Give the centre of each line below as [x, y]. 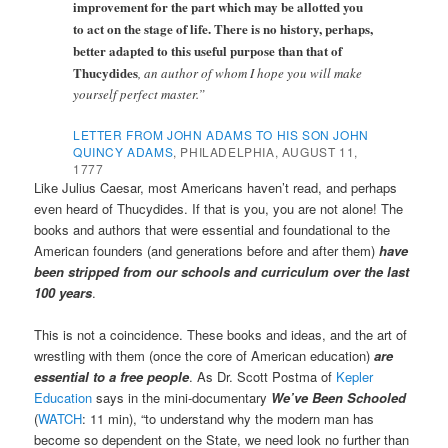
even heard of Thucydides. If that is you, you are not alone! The [219, 208]
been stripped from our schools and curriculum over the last [222, 271]
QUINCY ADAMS [123, 151]
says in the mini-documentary [182, 397]
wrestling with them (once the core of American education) [204, 355]
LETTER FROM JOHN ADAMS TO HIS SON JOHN [221, 134]
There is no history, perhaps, [294, 28]
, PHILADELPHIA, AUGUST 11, [265, 151]
